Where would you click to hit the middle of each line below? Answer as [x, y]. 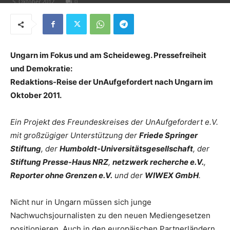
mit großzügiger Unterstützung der [75, 135]
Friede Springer [168, 135]
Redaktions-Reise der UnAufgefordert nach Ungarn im [112, 82]
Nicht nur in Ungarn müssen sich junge [81, 202]
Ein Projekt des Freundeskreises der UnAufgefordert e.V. [114, 122]
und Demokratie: [41, 69]
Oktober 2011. [36, 95]
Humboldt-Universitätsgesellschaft [126, 149]
